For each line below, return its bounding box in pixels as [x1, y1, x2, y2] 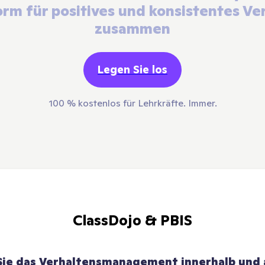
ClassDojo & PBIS [72, 211, 192, 230]
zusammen [95, 20, 170, 38]
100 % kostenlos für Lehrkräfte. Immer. [48, 97, 217, 109]
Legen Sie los [98, 63, 167, 76]
